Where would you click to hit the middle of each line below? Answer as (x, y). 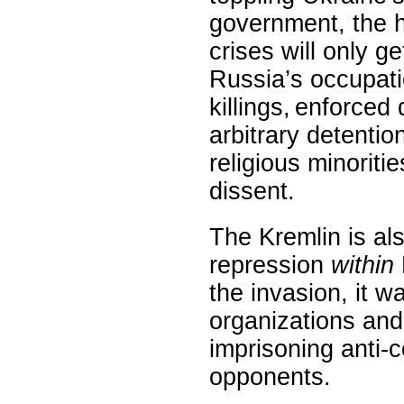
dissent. (252, 191)
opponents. (270, 376)
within (363, 265)
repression (270, 265)
